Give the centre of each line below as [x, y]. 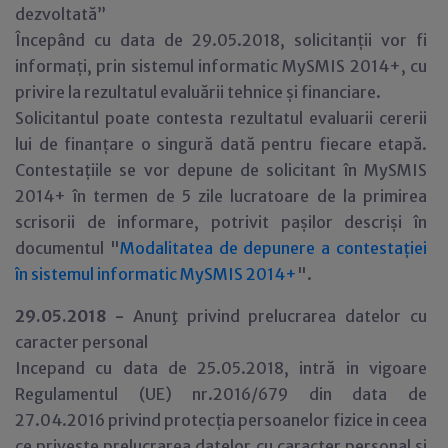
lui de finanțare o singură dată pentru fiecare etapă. [221, 144]
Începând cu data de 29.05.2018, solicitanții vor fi [221, 40]
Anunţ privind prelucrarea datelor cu [280, 316]
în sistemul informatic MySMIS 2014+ [156, 274]
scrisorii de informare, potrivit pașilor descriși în [221, 222]
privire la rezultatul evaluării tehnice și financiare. [198, 92]
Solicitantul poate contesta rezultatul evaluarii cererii [221, 118]
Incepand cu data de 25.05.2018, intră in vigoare [221, 368]
